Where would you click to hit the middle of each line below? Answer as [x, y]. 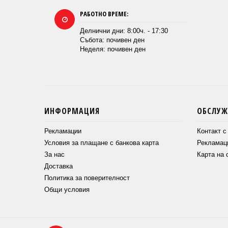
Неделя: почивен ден [113, 49]
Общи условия [67, 190]
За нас [54, 155]
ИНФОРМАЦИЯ [72, 111]
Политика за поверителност [87, 178]
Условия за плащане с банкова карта [102, 143]
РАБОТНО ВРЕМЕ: [104, 14]
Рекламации [63, 131]
